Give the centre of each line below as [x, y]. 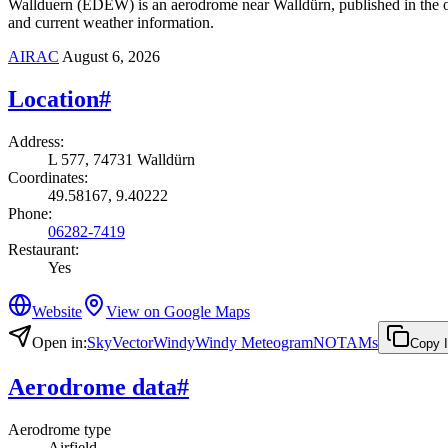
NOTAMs [345, 342]
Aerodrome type [59, 429]
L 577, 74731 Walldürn [121, 159]
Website [57, 311]
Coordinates [46, 177]
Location [53, 98]
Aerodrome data [92, 386]
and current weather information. [111, 22]
